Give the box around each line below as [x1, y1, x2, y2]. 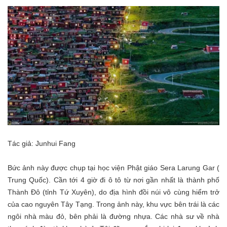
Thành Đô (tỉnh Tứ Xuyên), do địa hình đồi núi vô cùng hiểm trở [8, 188, 219, 196]
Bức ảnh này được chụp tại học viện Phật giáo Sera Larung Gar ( [8, 164, 219, 172]
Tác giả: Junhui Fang [8, 139, 75, 147]
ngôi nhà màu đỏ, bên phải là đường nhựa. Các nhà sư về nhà [8, 212, 219, 220]
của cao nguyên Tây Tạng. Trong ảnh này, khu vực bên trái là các [8, 200, 219, 208]
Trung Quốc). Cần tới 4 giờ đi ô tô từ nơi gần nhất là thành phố [8, 176, 219, 184]
